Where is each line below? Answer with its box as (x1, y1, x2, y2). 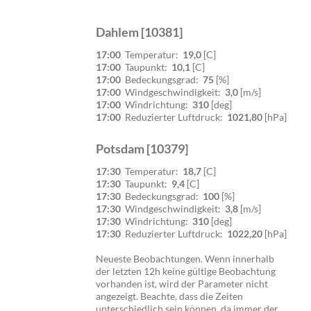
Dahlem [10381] (96, 24, 183, 40)
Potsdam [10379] (96, 140, 188, 156)
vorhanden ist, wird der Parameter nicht (96, 277, 268, 289)
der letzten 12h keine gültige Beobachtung (96, 264, 276, 277)
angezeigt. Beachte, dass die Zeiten (96, 289, 243, 302)
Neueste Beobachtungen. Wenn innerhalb (96, 252, 274, 264)
